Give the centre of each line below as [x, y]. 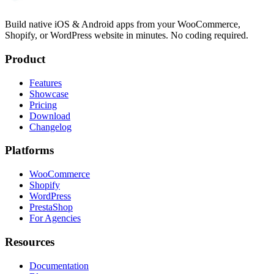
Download [50, 116]
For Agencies [55, 218]
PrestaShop [51, 207]
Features [46, 83]
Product [25, 59]
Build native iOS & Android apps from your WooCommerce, [123, 24]
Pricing [43, 105]
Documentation [59, 265]
